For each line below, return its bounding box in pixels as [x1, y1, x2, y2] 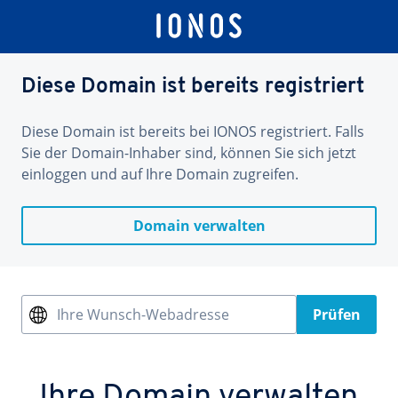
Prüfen [313, 305, 361, 324]
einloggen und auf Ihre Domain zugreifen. [21, 164, 298, 184]
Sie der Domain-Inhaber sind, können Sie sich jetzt [21, 143, 356, 163]
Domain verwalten [132, 216, 266, 235]
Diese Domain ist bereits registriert [21, 76, 364, 98]
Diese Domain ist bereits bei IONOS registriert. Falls [21, 122, 364, 141]
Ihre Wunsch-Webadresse [57, 305, 229, 324]
